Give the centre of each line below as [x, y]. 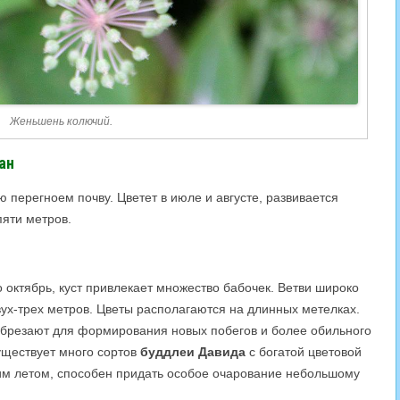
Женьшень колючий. [61, 121]
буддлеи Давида [193, 351]
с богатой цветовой [304, 351]
